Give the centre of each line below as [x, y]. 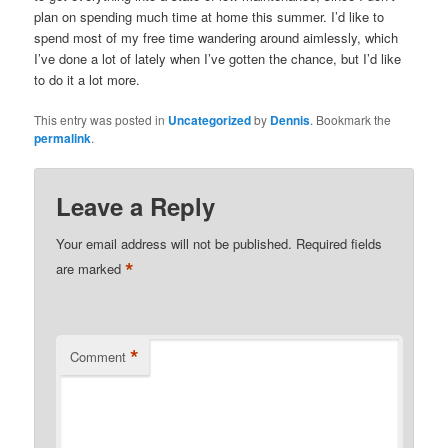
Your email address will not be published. [174, 243]
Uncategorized [210, 120]
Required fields [339, 243]
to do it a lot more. [87, 80]
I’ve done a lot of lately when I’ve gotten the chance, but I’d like [218, 59]
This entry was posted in [101, 120]
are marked [91, 269]
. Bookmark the [351, 120]
